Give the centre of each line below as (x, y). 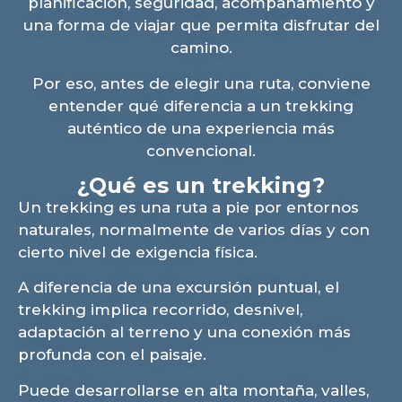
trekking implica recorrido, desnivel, (160, 310)
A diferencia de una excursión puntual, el (179, 288)
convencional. (201, 150)
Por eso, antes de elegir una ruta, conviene (201, 83)
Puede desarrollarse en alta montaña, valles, (193, 390)
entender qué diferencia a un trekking (201, 105)
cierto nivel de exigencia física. (138, 252)
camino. (201, 48)
